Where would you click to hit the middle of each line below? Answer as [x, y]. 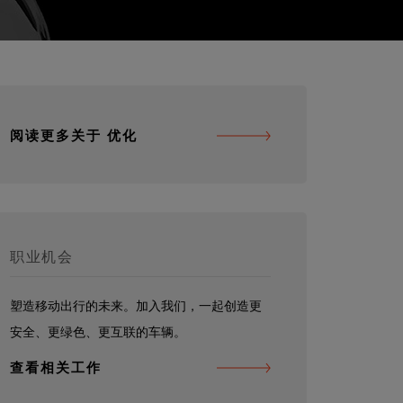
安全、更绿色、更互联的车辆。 [98, 332]
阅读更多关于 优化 [74, 135]
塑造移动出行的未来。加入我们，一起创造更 [136, 306]
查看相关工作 [56, 367]
